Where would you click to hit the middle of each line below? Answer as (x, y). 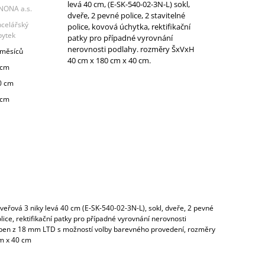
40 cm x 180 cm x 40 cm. (109, 60)
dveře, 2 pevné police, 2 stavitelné (126, 15)
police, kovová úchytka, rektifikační (129, 26)
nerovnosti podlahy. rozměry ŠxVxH (131, 49)
